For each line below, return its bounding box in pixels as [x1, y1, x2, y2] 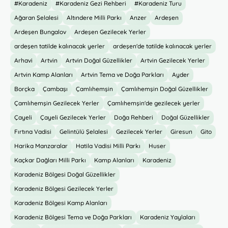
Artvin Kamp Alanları [14, 71, 73, 78]
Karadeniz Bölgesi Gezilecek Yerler [14, 185, 113, 192]
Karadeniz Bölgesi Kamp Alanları [14, 199, 107, 207]
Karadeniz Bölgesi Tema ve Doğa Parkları [14, 213, 132, 221]
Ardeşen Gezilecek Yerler [74, 28, 146, 36]
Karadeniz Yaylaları [140, 213, 195, 221]
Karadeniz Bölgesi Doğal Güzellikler [14, 170, 116, 178]
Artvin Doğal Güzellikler [66, 56, 132, 64]
